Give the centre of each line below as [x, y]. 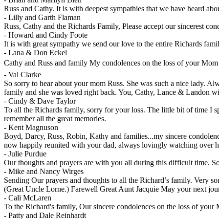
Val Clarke [25, 74]
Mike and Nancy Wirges [46, 171]
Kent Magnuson [33, 127]
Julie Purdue [27, 153]
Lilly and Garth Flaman [44, 17]
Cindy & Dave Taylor [42, 101]
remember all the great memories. [55, 118]
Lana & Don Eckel [38, 52]
